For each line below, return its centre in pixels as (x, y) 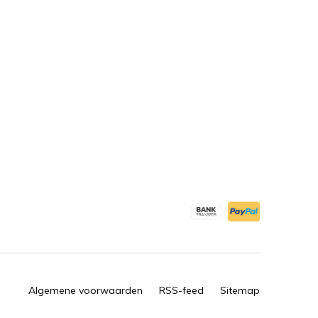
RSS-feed (181, 291)
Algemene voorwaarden (86, 291)
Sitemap (240, 291)
